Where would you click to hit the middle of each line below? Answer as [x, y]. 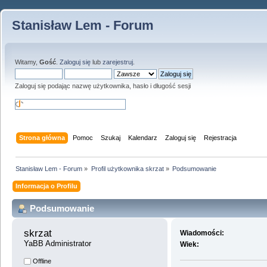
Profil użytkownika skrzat [127, 168]
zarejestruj [118, 62]
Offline [41, 261]
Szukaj [111, 137]
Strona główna [42, 137]
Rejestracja [221, 137]
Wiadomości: [202, 233]
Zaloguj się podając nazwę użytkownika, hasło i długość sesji [103, 86]
